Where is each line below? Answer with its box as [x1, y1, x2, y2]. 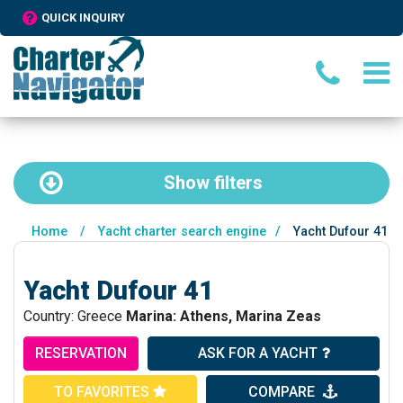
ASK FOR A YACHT [197, 344, 318, 362]
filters [210, 172, 263, 194]
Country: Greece [23, 307, 126, 325]
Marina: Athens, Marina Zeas [126, 307, 321, 325]
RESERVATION [35, 344, 127, 362]
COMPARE [248, 382, 318, 400]
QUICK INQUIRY [41, 11, 125, 24]
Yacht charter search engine [98, 223, 266, 239]
